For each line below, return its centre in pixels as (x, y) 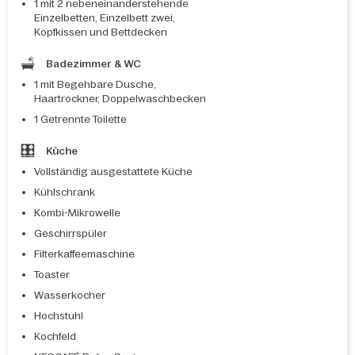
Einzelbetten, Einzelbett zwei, (105, 18)
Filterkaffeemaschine (84, 254)
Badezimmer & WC (92, 64)
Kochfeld (55, 337)
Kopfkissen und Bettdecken (101, 32)
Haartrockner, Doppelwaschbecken (120, 99)
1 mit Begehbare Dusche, (95, 85)
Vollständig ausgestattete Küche (113, 172)
